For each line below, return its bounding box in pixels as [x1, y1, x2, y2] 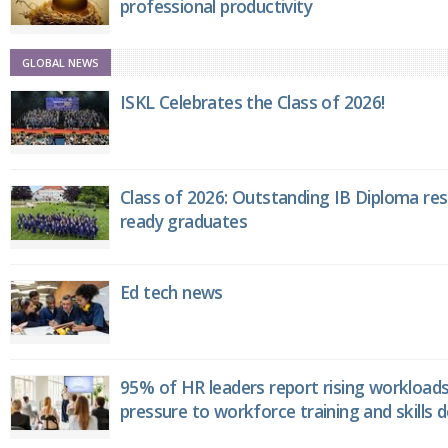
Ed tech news [120, 280, 223, 305]
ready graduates [120, 209, 248, 234]
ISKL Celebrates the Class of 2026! [120, 90, 385, 115]
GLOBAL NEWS [22, 55, 99, 71]
